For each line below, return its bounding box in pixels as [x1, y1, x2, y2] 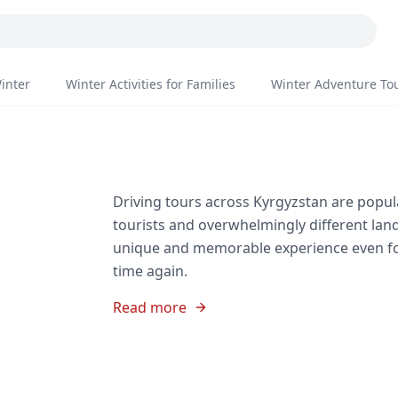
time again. [113, 261, 192, 281]
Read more [113, 298, 187, 317]
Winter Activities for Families [66, 76, 235, 92]
